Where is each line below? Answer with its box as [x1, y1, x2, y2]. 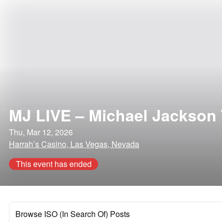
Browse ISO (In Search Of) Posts [15, 208, 130, 220]
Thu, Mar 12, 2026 [9, 126, 73, 138]
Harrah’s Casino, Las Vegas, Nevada [9, 138, 139, 150]
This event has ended [15, 158, 92, 169]
